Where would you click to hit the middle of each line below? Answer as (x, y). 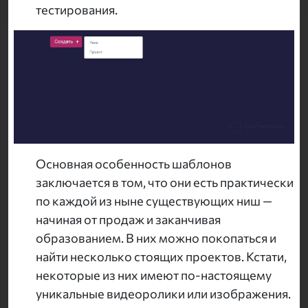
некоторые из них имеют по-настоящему (154, 275)
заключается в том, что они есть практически (165, 183)
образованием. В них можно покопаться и (156, 238)
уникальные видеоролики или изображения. (163, 294)
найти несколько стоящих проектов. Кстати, (161, 257)
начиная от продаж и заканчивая (128, 220)
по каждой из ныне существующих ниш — (154, 201)
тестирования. (77, 10)
